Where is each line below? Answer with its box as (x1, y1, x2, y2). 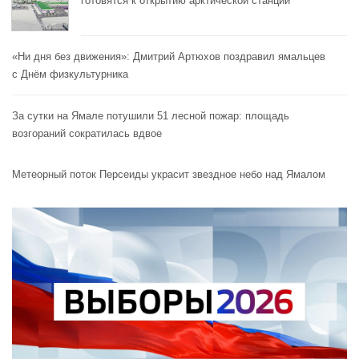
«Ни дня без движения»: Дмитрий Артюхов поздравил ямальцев (12, 50, 325, 63)
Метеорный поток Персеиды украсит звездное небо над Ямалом (12, 168, 325, 181)
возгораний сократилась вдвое (12, 127, 162, 140)
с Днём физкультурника (12, 68, 128, 81)
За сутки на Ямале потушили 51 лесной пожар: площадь (12, 110, 289, 123)
